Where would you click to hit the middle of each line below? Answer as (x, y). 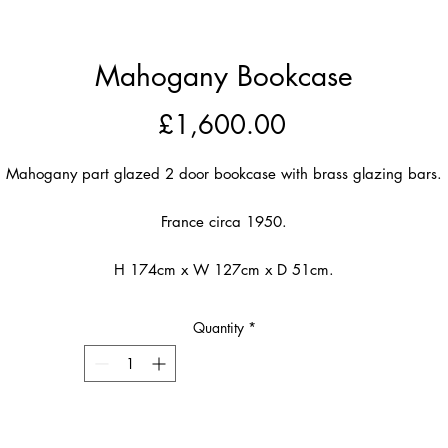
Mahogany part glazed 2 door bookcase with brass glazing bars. (224, 173)
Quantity (218, 327)
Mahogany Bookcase (224, 76)
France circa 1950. (224, 221)
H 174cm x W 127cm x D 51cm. (224, 269)
